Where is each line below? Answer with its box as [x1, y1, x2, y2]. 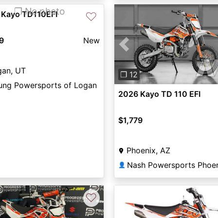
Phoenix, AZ [126, 145, 170, 156]
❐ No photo [14, 5, 65, 17]
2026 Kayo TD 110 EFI [118, 89, 200, 99]
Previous [124, 45, 156, 55]
